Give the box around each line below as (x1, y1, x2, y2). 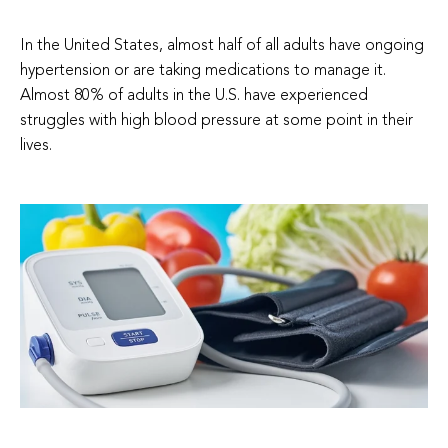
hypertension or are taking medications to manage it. (20, 62, 386, 79)
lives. (20, 137, 56, 154)
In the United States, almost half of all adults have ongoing (20, 37, 424, 54)
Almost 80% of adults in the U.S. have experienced (20, 87, 368, 104)
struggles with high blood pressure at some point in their (20, 112, 413, 129)
